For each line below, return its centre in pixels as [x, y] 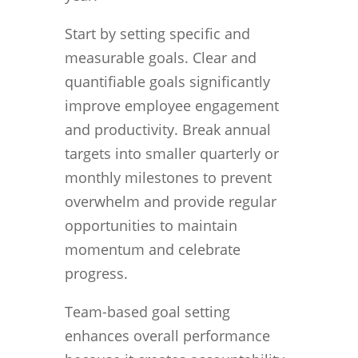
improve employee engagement [171, 105]
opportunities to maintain [151, 225]
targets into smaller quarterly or [171, 153]
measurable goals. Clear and [160, 57]
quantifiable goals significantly [167, 81]
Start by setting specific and [157, 33]
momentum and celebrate [152, 249]
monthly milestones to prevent [168, 177]
